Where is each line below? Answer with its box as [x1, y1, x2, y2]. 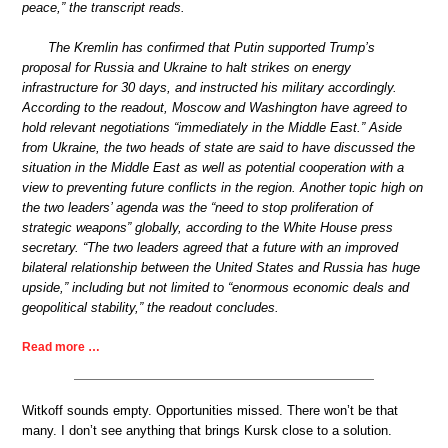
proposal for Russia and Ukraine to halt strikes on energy [22, 59, 351, 75]
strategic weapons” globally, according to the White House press [22, 219, 393, 235]
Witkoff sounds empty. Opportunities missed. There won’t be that [22, 403, 398, 419]
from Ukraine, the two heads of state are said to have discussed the [22, 139, 415, 155]
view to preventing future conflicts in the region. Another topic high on [22, 179, 423, 195]
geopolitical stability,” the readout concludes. [22, 299, 279, 315]
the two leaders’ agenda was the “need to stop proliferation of [22, 199, 373, 215]
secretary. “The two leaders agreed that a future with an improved [22, 239, 398, 255]
